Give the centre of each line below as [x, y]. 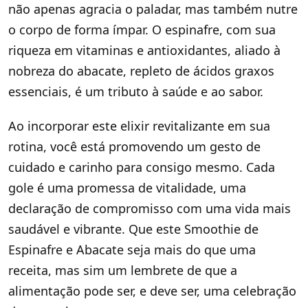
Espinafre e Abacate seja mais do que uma [132, 250]
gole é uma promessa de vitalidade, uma [127, 188]
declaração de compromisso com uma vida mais [150, 209]
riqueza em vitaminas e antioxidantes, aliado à [144, 51]
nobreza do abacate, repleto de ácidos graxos [141, 71]
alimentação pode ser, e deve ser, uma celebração [152, 291]
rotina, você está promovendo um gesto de [134, 147]
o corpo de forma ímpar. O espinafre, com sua [142, 30]
